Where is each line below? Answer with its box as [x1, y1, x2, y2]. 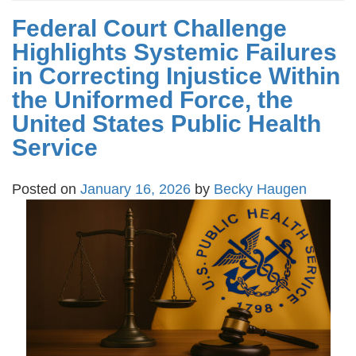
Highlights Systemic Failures [12, 39, 337, 66]
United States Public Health [12, 110, 321, 137]
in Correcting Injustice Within [12, 63, 340, 90]
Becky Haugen [214, 181, 307, 198]
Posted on [12, 181, 80, 198]
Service [12, 134, 98, 161]
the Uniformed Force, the [12, 87, 293, 114]
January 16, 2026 [80, 181, 191, 198]
